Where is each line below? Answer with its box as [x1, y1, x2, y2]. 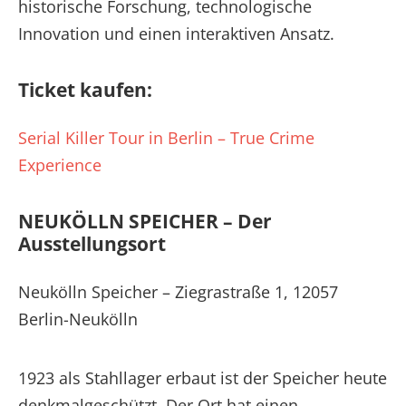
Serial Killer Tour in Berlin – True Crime [18, 126, 314, 149]
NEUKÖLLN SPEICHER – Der [18, 208, 272, 234]
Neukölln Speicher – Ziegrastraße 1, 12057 [18, 280, 338, 303]
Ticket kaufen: [18, 76, 152, 102]
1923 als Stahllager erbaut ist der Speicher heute [18, 366, 387, 389]
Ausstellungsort [18, 230, 166, 256]
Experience [18, 153, 101, 176]
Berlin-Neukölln [18, 307, 138, 330]
